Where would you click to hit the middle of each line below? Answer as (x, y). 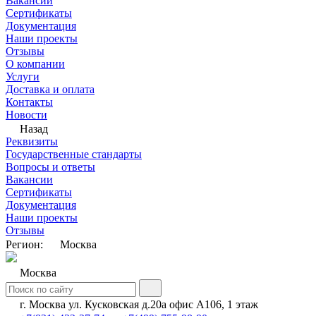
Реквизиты (32, 141)
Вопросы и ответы (50, 167)
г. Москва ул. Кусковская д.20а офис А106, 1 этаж (138, 304)
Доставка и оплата (50, 89)
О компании (35, 64)
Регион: (26, 244)
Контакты (29, 102)
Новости (26, 115)
